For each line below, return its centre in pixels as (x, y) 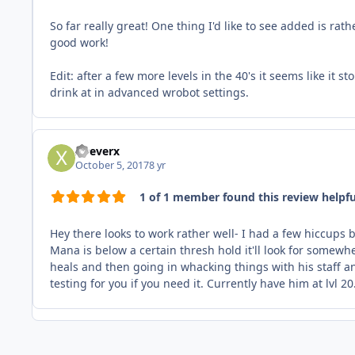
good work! (79, 42)
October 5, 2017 (113, 166)
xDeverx (98, 151)
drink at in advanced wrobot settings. (149, 92)
